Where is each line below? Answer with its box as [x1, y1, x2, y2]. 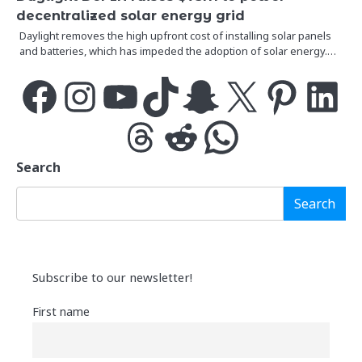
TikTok [140, 87, 180, 104]
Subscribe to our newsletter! [32, 268, 192, 285]
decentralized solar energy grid [16, 6, 245, 23]
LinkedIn [301, 87, 351, 104]
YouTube [99, 87, 148, 104]
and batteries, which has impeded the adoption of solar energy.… [19, 43, 336, 58]
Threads [120, 128, 166, 145]
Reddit [160, 128, 196, 145]
